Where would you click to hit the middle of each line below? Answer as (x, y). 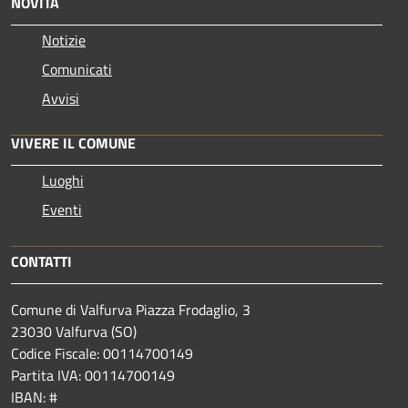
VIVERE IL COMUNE (73, 143)
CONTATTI (41, 261)
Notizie (64, 40)
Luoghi (63, 180)
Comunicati (77, 69)
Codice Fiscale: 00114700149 (102, 353)
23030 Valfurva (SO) (74, 331)
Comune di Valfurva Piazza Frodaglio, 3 (131, 309)
